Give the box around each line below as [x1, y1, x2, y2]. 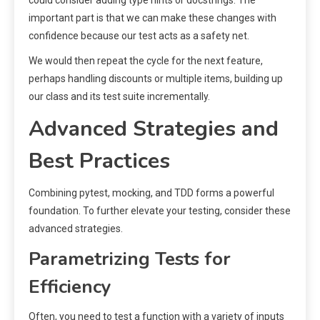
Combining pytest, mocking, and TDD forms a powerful [29, 187, 274, 199]
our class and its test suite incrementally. [29, 91, 210, 103]
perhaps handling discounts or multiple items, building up [29, 73, 283, 85]
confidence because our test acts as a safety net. [29, 30, 249, 42]
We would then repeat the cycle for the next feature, [29, 55, 263, 67]
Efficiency [29, 274, 111, 300]
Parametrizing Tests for [29, 246, 231, 272]
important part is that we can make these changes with [29, 12, 276, 24]
